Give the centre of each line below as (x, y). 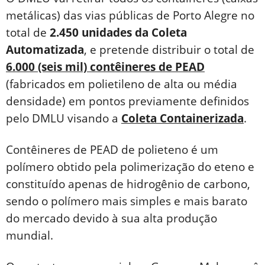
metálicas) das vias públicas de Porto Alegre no (130, 15)
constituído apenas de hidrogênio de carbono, (128, 184)
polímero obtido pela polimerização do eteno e (130, 167)
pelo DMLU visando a (64, 118)
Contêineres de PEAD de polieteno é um (112, 149)
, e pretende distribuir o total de (169, 49)
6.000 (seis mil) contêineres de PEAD (105, 67)
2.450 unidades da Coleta (118, 32)
